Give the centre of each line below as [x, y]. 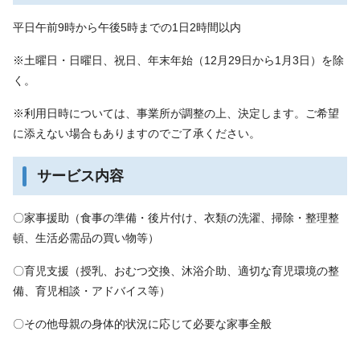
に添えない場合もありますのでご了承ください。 [137, 133]
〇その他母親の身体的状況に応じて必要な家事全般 [142, 323]
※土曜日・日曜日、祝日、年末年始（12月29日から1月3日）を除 [178, 60]
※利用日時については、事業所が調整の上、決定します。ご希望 [176, 113]
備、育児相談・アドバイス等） [92, 290]
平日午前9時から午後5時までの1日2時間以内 [127, 27]
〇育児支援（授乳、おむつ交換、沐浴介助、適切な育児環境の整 [176, 270]
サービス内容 [80, 176]
